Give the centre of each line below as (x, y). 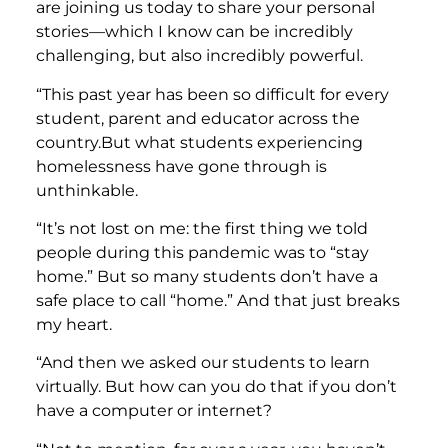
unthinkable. (87, 190)
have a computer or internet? (154, 411)
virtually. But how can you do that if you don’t (216, 387)
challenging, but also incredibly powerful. (199, 56)
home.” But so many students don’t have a (207, 277)
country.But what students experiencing (199, 142)
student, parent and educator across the (198, 118)
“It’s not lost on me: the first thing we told (202, 229)
